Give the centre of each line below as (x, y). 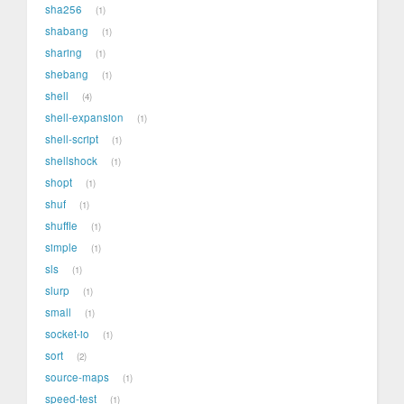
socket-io (67, 334)
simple (61, 248)
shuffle (61, 226)
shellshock (71, 161)
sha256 (64, 9)
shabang (67, 31)
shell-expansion (84, 118)
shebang (67, 74)
